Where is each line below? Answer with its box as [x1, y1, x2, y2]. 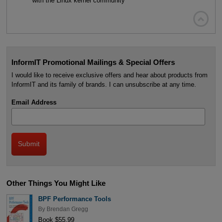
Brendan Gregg [46, 206, 88, 212]
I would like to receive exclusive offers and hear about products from [11, 71, 208, 79]
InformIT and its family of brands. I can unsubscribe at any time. [11, 81, 196, 89]
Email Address [11, 99, 56, 107]
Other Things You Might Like [6, 178, 106, 187]
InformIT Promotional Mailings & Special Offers [11, 57, 175, 66]
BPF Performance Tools [38, 195, 111, 203]
